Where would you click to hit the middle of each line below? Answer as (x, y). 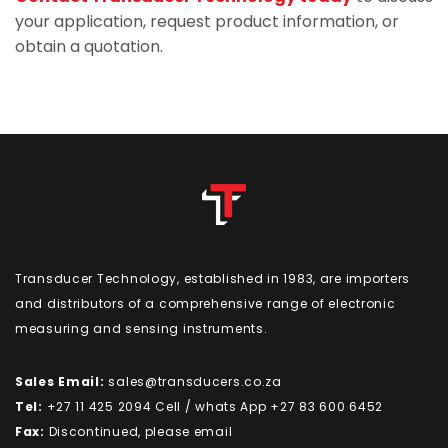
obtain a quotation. (89, 47)
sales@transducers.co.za (193, 382)
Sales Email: (60, 382)
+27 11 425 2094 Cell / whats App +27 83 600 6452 (213, 407)
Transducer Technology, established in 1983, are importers (213, 279)
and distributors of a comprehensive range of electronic (205, 304)
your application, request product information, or (207, 22)
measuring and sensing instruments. (141, 329)
